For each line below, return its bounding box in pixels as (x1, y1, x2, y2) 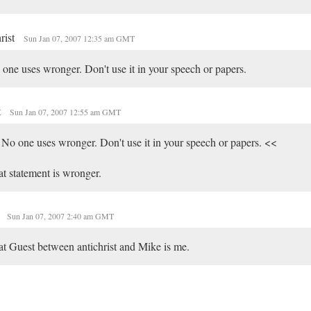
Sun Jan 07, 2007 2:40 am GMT (6, 210, 114, 221)
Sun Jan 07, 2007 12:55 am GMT (9, 106, 121, 117)
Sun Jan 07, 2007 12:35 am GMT (23, 33, 135, 44)
